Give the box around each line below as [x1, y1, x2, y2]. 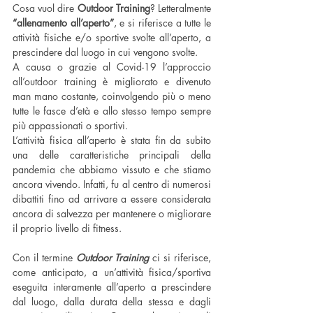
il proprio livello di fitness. [13, 221, 122, 235]
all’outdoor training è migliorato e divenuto [13, 75, 211, 89]
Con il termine [13, 251, 76, 265]
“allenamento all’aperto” [13, 16, 114, 30]
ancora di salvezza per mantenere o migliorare [13, 207, 211, 221]
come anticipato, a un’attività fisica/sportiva [13, 265, 211, 279]
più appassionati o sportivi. [13, 119, 131, 133]
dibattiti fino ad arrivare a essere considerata [13, 192, 211, 206]
